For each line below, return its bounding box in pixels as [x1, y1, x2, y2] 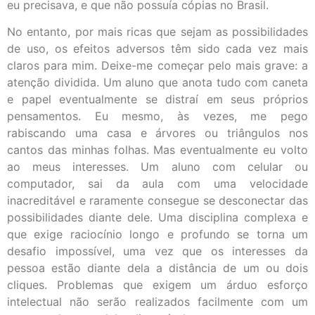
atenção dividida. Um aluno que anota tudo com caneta [7, 75, 308, 90]
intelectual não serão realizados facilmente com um [7, 295, 308, 309]
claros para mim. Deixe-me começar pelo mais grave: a [7, 58, 308, 73]
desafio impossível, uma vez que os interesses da [7, 244, 308, 259]
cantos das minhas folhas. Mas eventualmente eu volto [7, 143, 308, 157]
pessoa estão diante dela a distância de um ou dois [7, 261, 308, 276]
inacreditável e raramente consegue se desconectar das [7, 193, 308, 208]
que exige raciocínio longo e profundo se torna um [7, 227, 308, 242]
